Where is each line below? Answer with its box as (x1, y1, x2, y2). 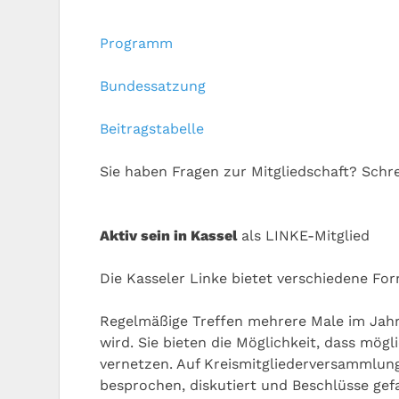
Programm (100, 34, 173, 52)
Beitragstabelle (100, 119, 204, 137)
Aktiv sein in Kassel (100, 226, 237, 244)
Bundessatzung (100, 77, 206, 94)
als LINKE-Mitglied (237, 226, 370, 244)
